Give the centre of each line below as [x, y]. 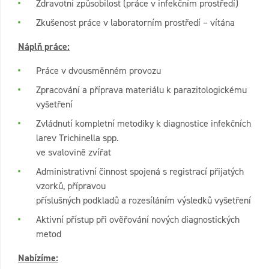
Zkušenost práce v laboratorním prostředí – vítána [135, 22]
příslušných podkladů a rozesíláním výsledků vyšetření [144, 200]
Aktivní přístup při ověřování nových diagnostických [138, 219]
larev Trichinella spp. [77, 138]
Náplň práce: [44, 46]
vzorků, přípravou [71, 186]
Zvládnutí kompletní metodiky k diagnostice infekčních [144, 123]
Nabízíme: [38, 258]
